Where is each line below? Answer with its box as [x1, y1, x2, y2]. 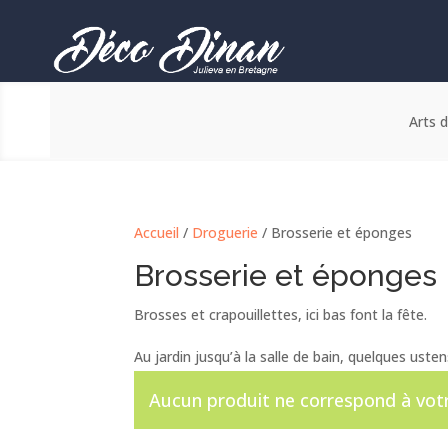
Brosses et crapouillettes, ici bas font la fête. [134, 304, 428, 324]
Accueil [134, 222, 180, 242]
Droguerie [192, 222, 259, 242]
